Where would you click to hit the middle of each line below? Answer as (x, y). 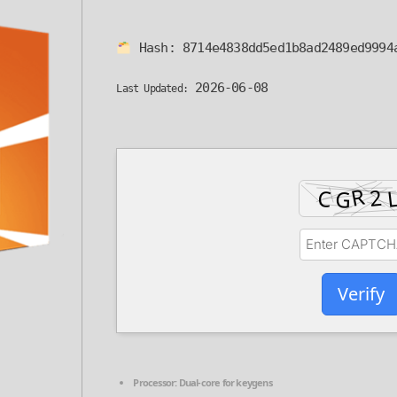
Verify (362, 293)
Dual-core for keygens (224, 383)
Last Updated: (152, 89)
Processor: (155, 383)
